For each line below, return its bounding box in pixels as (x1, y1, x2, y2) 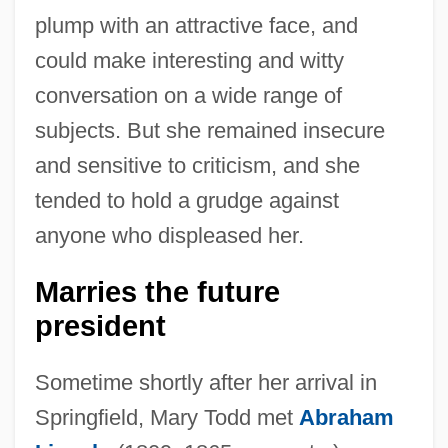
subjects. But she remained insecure (34, 117, 385, 143)
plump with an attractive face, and (34, 12, 358, 38)
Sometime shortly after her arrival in (34, 369, 377, 395)
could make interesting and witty (34, 47, 344, 73)
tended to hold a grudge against (34, 187, 339, 213)
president (34, 309, 166, 342)
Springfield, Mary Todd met (34, 404, 299, 430)
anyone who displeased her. (34, 222, 304, 248)
